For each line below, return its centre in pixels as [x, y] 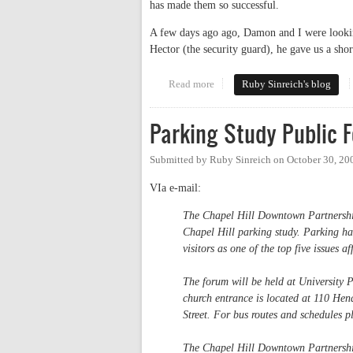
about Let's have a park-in [269, 84]
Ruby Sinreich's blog [287, 84]
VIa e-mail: [175, 188]
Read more [191, 84]
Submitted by [180, 160]
